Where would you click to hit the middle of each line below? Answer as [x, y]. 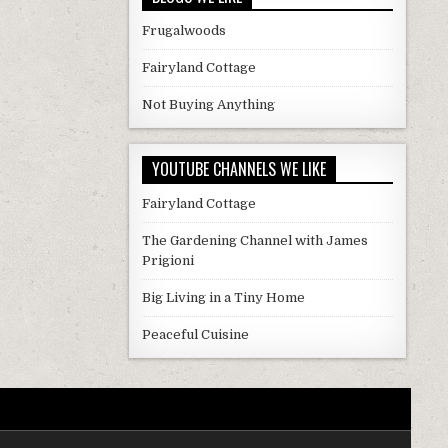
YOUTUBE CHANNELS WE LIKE [238, 169]
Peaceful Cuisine [195, 334]
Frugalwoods [183, 30]
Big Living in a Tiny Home [223, 297]
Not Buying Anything [208, 104]
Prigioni [167, 260]
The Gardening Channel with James [254, 240]
